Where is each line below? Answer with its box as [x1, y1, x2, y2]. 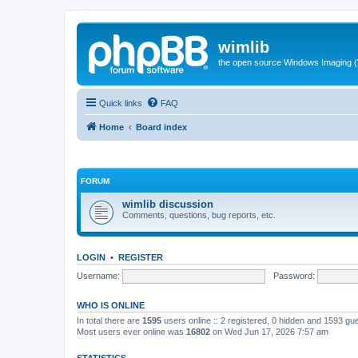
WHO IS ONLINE [77, 300, 145, 310]
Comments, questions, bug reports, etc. [122, 210, 276, 220]
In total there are [77, 316, 142, 325]
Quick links [99, 97, 142, 108]
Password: [272, 270, 315, 280]
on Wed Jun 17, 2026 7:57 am [210, 327, 328, 336]
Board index [136, 121, 187, 132]
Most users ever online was [77, 327, 186, 336]
